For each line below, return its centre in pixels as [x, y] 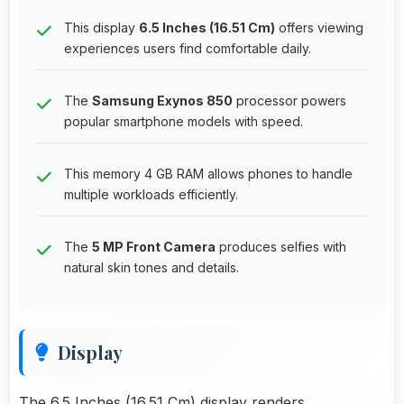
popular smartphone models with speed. [184, 121]
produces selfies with [281, 246]
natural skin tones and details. [151, 267]
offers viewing [319, 27]
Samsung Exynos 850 [162, 100]
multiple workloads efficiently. [151, 194]
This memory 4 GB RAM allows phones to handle [208, 173]
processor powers [289, 100]
